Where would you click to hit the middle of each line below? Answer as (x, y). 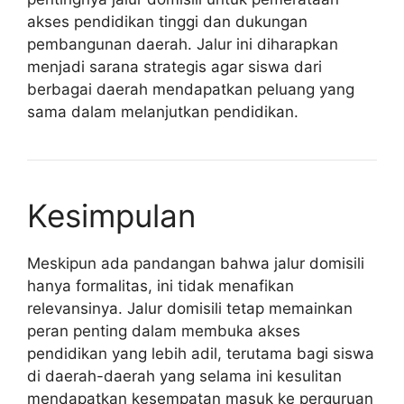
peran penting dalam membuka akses (164, 331)
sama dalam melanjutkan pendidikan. (163, 111)
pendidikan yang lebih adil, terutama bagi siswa (201, 353)
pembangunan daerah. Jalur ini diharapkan (183, 44)
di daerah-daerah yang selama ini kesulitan (184, 376)
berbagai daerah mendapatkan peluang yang (191, 89)
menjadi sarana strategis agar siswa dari (174, 66)
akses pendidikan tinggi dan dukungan (167, 21)
